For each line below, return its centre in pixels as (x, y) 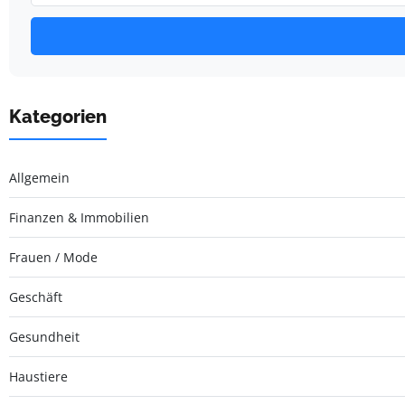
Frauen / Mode (53, 257)
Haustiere (38, 376)
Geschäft (36, 297)
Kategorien (58, 116)
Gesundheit (44, 336)
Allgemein (39, 177)
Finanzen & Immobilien (79, 217)
